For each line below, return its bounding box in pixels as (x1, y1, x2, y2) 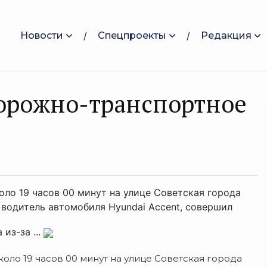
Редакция (201, 29, 252, 41)
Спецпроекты (98, 29, 166, 41)
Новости (20, 29, 63, 41)
